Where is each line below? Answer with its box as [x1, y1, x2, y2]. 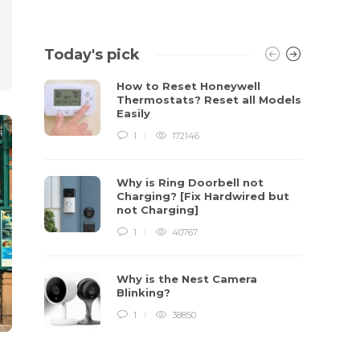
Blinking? [117, 286, 174, 299]
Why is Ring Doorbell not [117, 176, 264, 189]
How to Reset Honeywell [117, 80, 261, 92]
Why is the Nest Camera [117, 272, 258, 285]
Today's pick [44, 46, 141, 63]
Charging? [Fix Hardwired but [117, 190, 290, 202]
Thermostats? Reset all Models [117, 93, 302, 106]
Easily [117, 107, 154, 120]
